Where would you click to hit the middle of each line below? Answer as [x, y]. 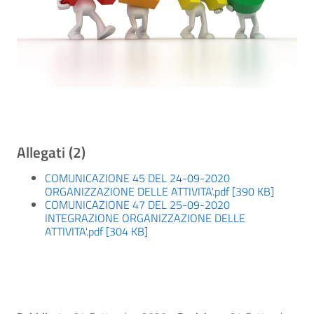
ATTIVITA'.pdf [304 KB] [96, 232]
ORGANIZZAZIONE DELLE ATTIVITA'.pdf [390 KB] [159, 192]
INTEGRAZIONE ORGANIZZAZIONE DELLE [145, 218]
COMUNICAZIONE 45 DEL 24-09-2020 [137, 178]
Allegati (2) [51, 152]
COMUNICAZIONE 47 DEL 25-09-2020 [137, 205]
